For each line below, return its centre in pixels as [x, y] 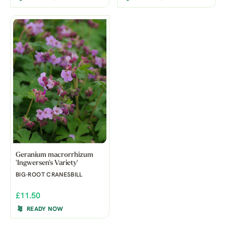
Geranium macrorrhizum [54, 155]
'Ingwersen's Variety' [47, 163]
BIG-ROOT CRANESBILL [49, 175]
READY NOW [45, 210]
